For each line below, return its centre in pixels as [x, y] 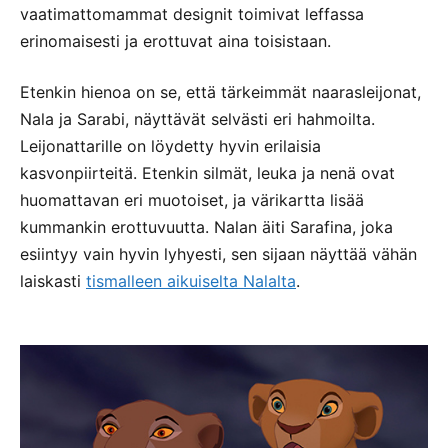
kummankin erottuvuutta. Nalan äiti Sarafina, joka [206, 226]
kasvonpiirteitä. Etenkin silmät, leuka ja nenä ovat [207, 172]
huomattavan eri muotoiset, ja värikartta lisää [192, 199]
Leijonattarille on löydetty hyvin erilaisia [170, 145]
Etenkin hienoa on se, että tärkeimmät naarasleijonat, [220, 91]
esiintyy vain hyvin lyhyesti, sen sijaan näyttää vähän [218, 253]
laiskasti [53, 280]
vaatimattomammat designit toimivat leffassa [192, 13]
